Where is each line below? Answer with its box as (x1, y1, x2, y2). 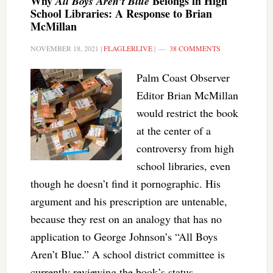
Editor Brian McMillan (136, 88, 238, 102)
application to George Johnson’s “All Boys (30, 229, 218, 244)
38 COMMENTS (169, 43, 221, 53)
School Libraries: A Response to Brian (30, 5, 212, 21)
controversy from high (136, 141, 234, 155)
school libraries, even (136, 158, 230, 173)
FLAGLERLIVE (103, 43, 152, 53)
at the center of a (136, 123, 211, 138)
